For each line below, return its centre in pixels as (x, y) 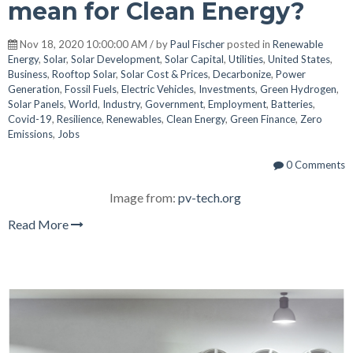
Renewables (134, 119)
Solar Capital (194, 59)
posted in (249, 44)
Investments (227, 89)
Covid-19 (30, 119)
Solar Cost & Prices (164, 74)
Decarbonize (242, 74)
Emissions (30, 134)
